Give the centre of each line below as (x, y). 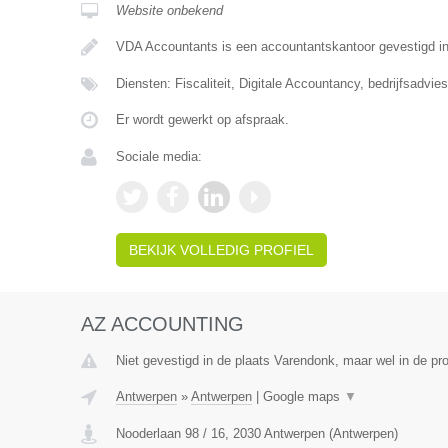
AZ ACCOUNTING (162, 324)
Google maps (303, 396)
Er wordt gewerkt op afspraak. (202, 119)
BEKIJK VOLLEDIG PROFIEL (221, 250)
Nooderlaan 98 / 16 (170, 433)
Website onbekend (169, 10)
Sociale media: (158, 156)
